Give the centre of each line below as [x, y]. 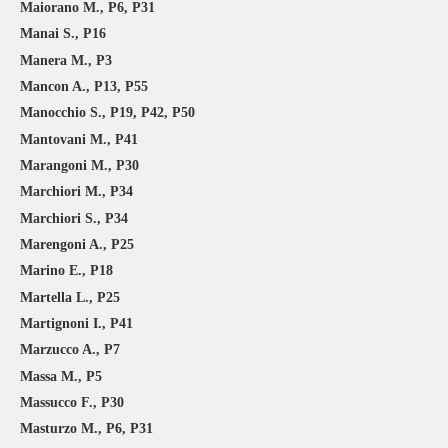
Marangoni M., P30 [79, 165]
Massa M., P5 [61, 376]
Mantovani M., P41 [79, 139]
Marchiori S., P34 [74, 218]
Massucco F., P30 [72, 402]
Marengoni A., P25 [77, 244]
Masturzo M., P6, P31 [86, 429]
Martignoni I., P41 [76, 323]
